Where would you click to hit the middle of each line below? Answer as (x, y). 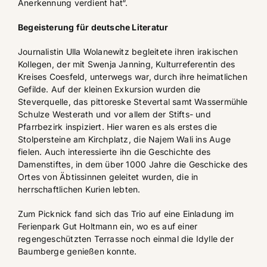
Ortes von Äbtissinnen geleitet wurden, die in (108, 176)
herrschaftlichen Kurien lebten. (79, 189)
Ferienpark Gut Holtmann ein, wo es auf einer (108, 226)
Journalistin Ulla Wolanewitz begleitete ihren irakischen (128, 51)
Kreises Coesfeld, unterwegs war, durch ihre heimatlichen (133, 76)
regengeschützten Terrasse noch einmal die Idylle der (126, 238)
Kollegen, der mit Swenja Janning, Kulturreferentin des (127, 64)
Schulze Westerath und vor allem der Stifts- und (114, 114)
